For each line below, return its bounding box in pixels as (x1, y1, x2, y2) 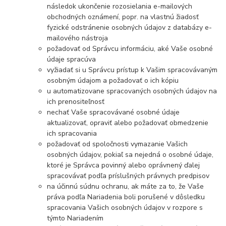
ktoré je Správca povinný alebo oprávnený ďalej (47, 160, 200, 171)
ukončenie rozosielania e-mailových (78, 2, 193, 12)
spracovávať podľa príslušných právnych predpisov (47, 171, 210, 181)
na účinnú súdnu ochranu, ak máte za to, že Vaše (47, 182, 204, 192)
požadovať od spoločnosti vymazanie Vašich (47, 139, 188, 149)
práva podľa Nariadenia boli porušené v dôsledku (47, 192, 205, 202)
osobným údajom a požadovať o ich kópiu (47, 76, 179, 86)
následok (47, 2, 79, 12)
